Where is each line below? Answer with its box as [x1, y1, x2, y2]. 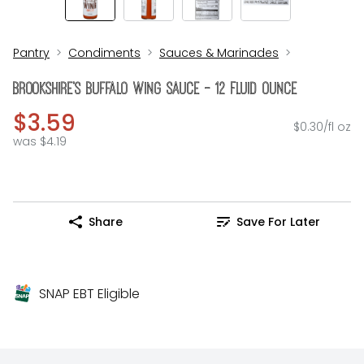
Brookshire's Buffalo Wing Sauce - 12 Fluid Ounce [13, 81, 297, 96]
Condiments [68, 45, 141, 61]
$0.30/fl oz [293, 119, 351, 136]
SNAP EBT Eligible [39, 284, 140, 304]
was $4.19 [13, 133, 67, 150]
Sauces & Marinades [159, 45, 279, 61]
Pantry [13, 45, 50, 61]
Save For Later [236, 213, 320, 230]
